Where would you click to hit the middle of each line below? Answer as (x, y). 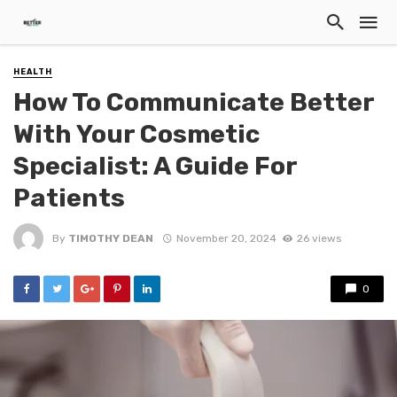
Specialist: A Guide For (155, 166)
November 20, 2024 (226, 238)
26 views (319, 238)
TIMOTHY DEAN (111, 238)
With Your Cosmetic (136, 134)
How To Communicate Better (194, 102)
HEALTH (33, 72)
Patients (69, 198)
